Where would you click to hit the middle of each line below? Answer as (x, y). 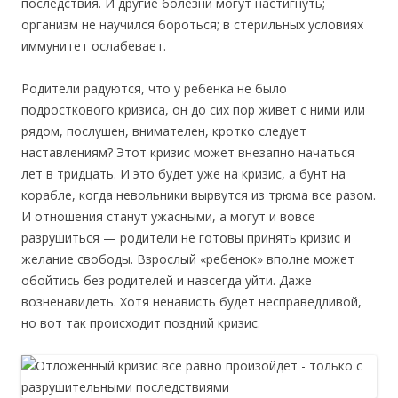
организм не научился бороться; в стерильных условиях (192, 25)
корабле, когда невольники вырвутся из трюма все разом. (199, 195)
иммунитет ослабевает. (94, 46)
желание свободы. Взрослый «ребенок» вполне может (188, 259)
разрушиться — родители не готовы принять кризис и (186, 238)
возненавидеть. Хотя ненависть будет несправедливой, (191, 302)
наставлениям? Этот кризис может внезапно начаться (188, 153)
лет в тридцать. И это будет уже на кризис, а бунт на (183, 174)
